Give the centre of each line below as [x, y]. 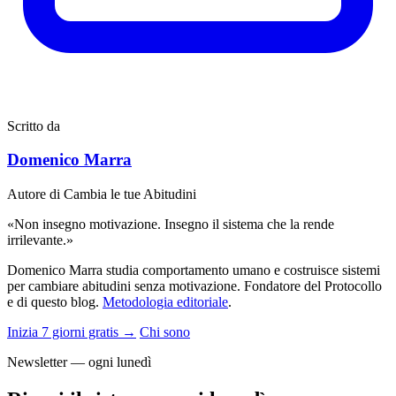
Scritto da [34, 126]
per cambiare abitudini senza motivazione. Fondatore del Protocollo [194, 286]
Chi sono [165, 332]
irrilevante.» [40, 240]
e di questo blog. [55, 302]
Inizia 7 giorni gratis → [72, 332]
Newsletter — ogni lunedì [79, 362]
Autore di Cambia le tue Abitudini [102, 194]
